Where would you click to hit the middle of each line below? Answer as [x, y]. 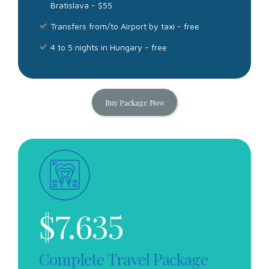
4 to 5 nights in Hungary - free [109, 47]
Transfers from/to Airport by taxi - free [125, 26]
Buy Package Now [134, 102]
